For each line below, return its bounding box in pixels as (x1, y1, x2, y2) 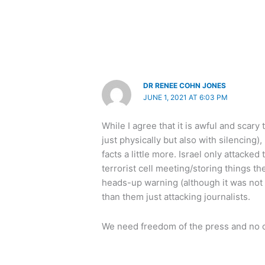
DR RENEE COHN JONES (143, 80, 227, 90)
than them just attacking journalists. (102, 190, 251, 202)
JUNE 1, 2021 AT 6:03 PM (143, 92, 228, 102)
